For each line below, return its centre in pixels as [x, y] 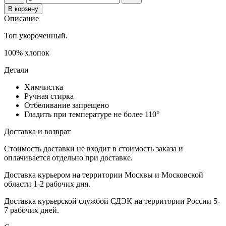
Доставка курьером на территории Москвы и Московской [104, 175]
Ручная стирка [49, 96]
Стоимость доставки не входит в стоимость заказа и [94, 149]
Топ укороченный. [36, 36]
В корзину [23, 9]
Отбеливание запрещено [67, 105]
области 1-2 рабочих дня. [47, 184]
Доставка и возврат [37, 132]
